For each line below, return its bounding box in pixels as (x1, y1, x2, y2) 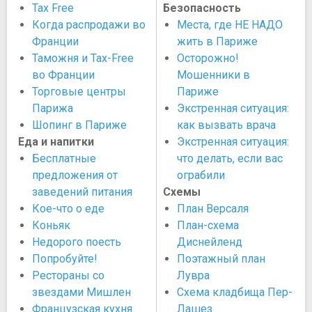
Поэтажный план (177, 252, 265, 265)
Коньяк (32, 219, 70, 232)
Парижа (32, 102, 73, 115)
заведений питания (32, 185, 132, 198)
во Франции (32, 68, 95, 81)
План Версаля (177, 202, 249, 215)
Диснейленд (177, 235, 242, 249)
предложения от (32, 169, 118, 182)
